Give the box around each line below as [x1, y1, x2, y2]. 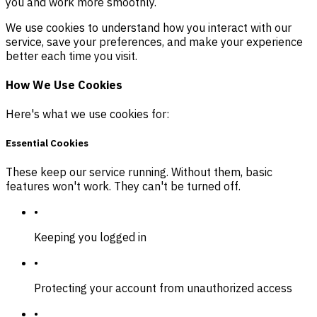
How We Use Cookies [6, 77, 122, 92]
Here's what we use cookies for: [6, 107, 169, 122]
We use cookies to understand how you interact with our [6, 20, 292, 35]
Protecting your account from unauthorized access [34, 281, 292, 296]
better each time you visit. [6, 48, 137, 63]
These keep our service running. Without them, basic [6, 165, 272, 180]
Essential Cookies [6, 137, 88, 150]
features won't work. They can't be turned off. [6, 179, 241, 194]
